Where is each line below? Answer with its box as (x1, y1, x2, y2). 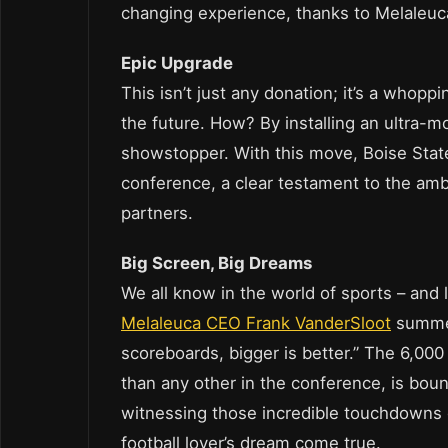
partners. (121, 203, 193, 224)
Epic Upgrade (121, 53, 233, 74)
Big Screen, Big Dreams (121, 253, 312, 274)
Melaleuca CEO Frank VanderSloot (121, 313, 391, 334)
